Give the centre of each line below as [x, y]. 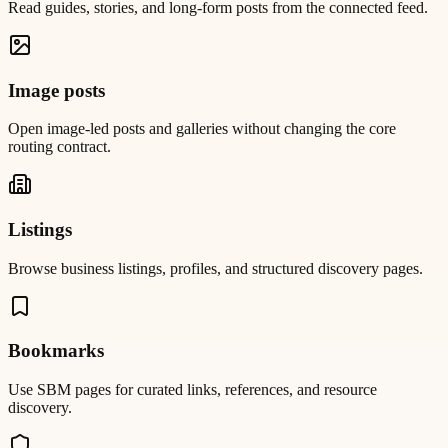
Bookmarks [56, 351]
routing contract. [59, 147]
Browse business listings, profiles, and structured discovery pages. [215, 268]
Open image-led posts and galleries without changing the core [202, 129]
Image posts [56, 90]
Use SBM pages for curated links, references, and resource [192, 390]
